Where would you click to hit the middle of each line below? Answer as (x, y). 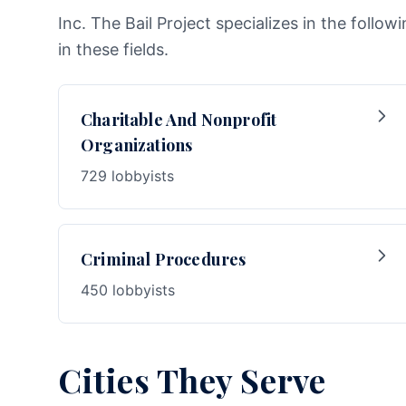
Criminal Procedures (164, 259)
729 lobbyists (127, 176)
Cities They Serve (192, 380)
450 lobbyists (128, 290)
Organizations (137, 145)
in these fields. (113, 49)
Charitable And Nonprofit (179, 120)
